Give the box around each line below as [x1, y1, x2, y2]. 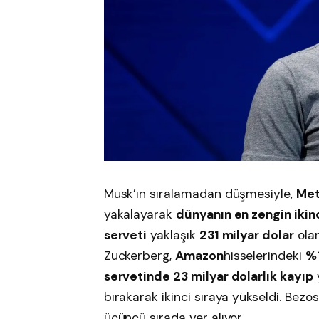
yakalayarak [103, 206, 176, 223]
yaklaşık [147, 227, 199, 244]
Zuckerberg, [103, 248, 175, 264]
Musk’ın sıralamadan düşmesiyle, [103, 186, 296, 202]
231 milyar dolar [199, 227, 294, 244]
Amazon [175, 248, 224, 264]
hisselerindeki [223, 248, 305, 264]
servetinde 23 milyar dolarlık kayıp [103, 268, 313, 285]
